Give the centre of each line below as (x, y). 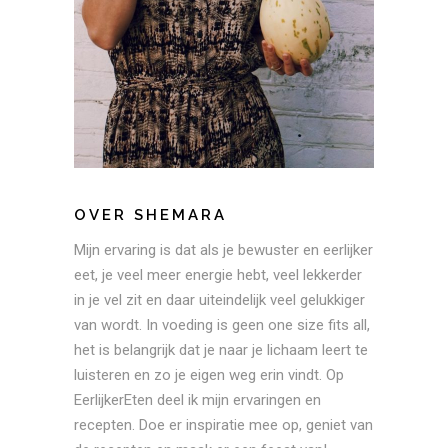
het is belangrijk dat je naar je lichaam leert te (221, 349)
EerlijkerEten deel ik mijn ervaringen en (197, 399)
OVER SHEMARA (150, 214)
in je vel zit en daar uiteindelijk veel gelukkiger (219, 299)
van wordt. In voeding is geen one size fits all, (222, 324)
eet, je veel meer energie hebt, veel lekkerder (218, 274)
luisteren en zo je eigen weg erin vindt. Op (209, 374)
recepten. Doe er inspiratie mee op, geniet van (223, 424)
